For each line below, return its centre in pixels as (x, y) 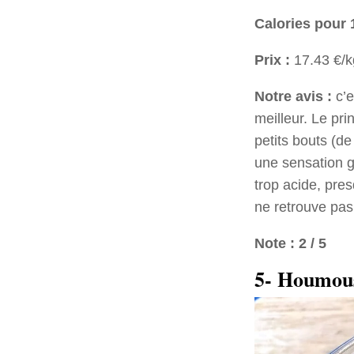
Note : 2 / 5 (290, 243)
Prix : (272, 60)
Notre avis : (293, 96)
